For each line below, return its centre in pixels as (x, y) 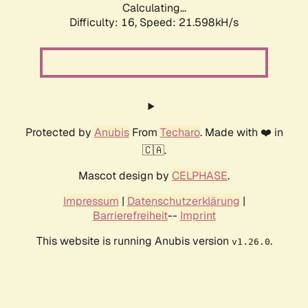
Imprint (198, 216)
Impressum (91, 201)
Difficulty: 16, (104, 23)
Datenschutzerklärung (183, 201)
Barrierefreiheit (130, 216)
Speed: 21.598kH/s (189, 23)
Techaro (180, 133)
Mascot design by (125, 176)
